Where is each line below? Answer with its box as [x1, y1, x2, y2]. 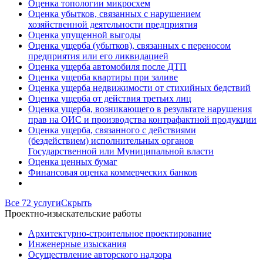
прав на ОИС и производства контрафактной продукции [28, 114, 257, 124]
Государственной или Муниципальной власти [28, 146, 214, 156]
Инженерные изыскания [28, 238, 126, 249]
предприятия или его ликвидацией [28, 50, 168, 61]
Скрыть [61, 197, 92, 208]
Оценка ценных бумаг [28, 156, 117, 167]
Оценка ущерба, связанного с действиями [28, 124, 196, 135]
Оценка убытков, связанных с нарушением [28, 8, 201, 19]
